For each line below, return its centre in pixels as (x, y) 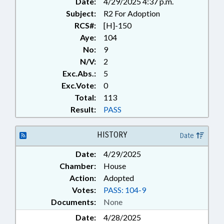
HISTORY (112, 135)
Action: (83, 178)
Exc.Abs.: (79, 73)
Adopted (119, 178)
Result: (83, 109)
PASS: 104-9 (125, 190)
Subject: (81, 13)
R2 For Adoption (132, 13)
